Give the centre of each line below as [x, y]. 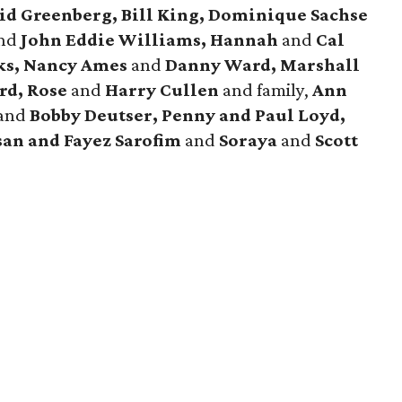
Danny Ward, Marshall [261, 65]
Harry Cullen [162, 90]
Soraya [250, 140]
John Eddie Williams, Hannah [152, 39]
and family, [266, 90]
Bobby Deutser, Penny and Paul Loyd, [188, 115]
